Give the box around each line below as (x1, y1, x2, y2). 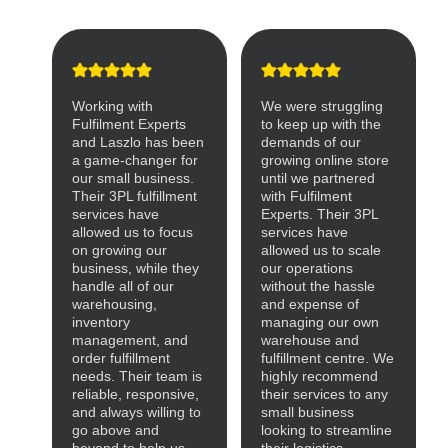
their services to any (261, 386, 388, 403)
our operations (261, 260, 353, 277)
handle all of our (72, 278, 174, 295)
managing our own (261, 314, 379, 331)
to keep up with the (261, 116, 381, 133)
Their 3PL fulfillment (72, 188, 197, 205)
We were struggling (261, 98, 383, 115)
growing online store (261, 152, 389, 169)
